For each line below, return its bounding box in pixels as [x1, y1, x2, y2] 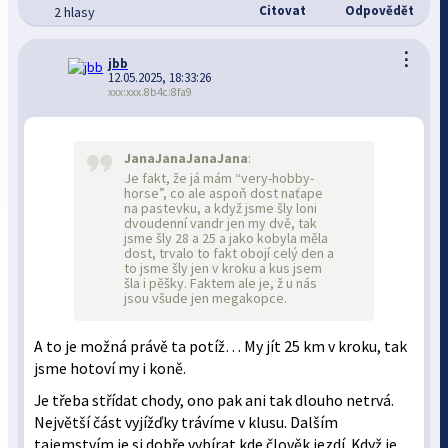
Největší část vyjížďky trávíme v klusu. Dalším [34, 413, 339, 432]
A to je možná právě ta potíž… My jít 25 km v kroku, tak [34, 337, 408, 356]
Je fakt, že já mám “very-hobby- [124, 169, 315, 187]
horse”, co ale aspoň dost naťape [124, 184, 324, 202]
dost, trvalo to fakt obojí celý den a [124, 244, 335, 262]
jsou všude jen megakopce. [124, 289, 288, 307]
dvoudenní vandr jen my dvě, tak [124, 214, 318, 232]
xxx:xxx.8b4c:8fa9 [108, 85, 193, 99]
